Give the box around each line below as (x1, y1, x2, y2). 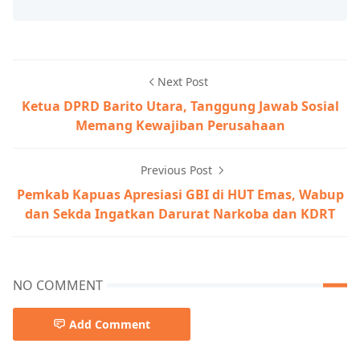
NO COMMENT (13, 276, 103, 294)
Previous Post (140, 162, 215, 178)
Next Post (157, 74, 208, 89)
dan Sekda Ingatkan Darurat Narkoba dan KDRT (25, 205, 335, 223)
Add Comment (69, 317, 150, 332)
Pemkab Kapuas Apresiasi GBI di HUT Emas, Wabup (16, 186, 344, 203)
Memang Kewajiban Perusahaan (75, 117, 285, 134)
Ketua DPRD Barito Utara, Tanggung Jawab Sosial (21, 97, 339, 115)
